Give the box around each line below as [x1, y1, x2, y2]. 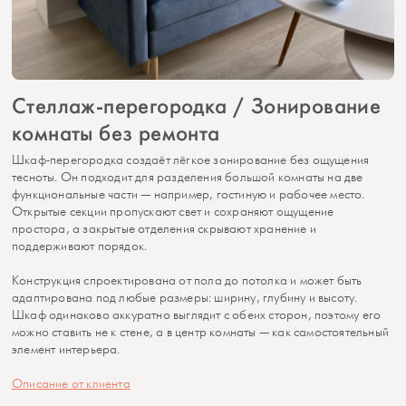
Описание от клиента [12, 375, 130, 391]
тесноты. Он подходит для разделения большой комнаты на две [12, 169, 363, 185]
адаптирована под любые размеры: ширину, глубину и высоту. [12, 289, 358, 305]
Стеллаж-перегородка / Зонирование [12, 92, 382, 121]
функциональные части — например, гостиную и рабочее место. [12, 186, 365, 202]
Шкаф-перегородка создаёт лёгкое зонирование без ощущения [12, 151, 370, 168]
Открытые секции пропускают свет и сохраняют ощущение [12, 203, 334, 219]
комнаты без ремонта [12, 119, 220, 148]
